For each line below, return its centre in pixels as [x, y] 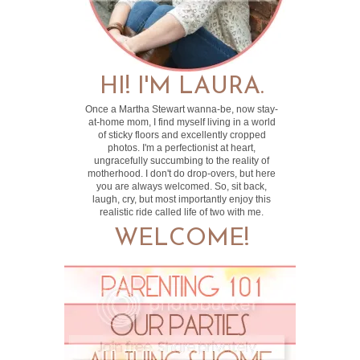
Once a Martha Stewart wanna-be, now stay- [182, 109]
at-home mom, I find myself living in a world [182, 122]
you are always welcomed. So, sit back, [182, 186]
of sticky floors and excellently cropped [182, 135]
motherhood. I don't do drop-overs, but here [182, 174]
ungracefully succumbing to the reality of [182, 161]
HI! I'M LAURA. [182, 87]
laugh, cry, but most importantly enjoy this [182, 199]
